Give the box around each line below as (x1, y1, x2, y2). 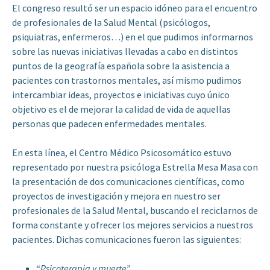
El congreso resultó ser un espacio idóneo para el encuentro (12, 2, 257, 14)
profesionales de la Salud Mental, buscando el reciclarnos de (12, 204, 258, 217)
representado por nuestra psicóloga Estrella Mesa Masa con (12, 161, 258, 174)
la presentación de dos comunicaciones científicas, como (12, 175, 245, 188)
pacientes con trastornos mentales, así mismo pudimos (12, 74, 242, 87)
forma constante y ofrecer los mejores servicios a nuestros (12, 219, 253, 231)
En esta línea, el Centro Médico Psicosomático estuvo (12, 146, 231, 159)
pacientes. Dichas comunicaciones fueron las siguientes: (12, 233, 241, 246)
